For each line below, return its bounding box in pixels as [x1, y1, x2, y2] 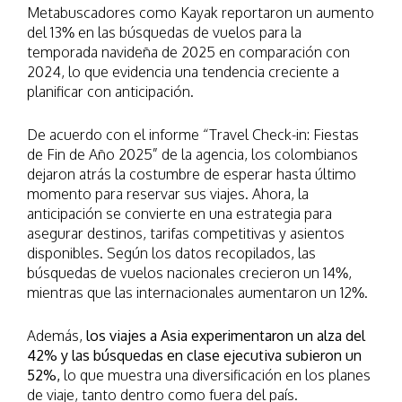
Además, [27, 327, 83, 345]
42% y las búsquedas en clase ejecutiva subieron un [27, 346, 362, 365]
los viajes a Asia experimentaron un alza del [83, 327, 365, 345]
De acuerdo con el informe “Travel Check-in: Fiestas [27, 126, 359, 144]
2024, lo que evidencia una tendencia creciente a [27, 63, 339, 82]
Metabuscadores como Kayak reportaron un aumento [27, 4, 374, 22]
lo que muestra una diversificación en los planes [64, 366, 371, 385]
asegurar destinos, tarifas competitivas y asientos [27, 224, 345, 243]
